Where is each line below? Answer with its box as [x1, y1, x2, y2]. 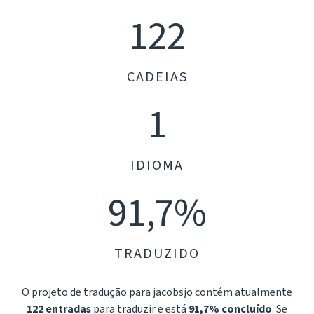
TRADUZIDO [114, 244, 200, 264]
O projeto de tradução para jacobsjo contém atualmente [22, 285, 292, 300]
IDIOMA [130, 156, 184, 175]
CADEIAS [126, 67, 188, 87]
